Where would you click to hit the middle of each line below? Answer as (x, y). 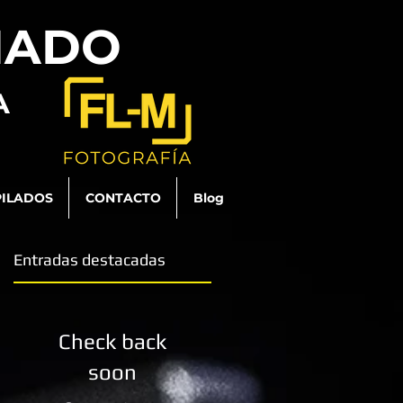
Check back (112, 341)
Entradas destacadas (90, 260)
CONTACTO (123, 198)
